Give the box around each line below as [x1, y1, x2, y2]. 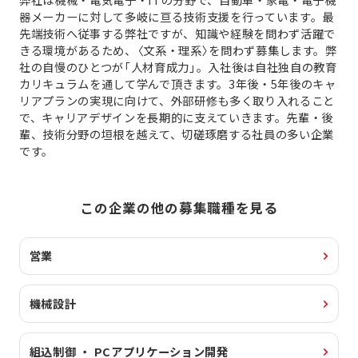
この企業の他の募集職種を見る [80, 197, 278, 217]
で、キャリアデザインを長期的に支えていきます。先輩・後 [18, 108, 333, 125]
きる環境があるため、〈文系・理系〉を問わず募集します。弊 [18, 41, 337, 58]
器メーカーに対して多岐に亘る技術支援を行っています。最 [18, 7, 334, 25]
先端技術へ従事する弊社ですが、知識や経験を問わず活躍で [18, 24, 336, 42]
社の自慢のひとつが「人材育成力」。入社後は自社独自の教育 [18, 58, 337, 75]
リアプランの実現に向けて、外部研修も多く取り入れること [18, 91, 335, 109]
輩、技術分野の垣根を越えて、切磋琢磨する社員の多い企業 [18, 125, 334, 142]
